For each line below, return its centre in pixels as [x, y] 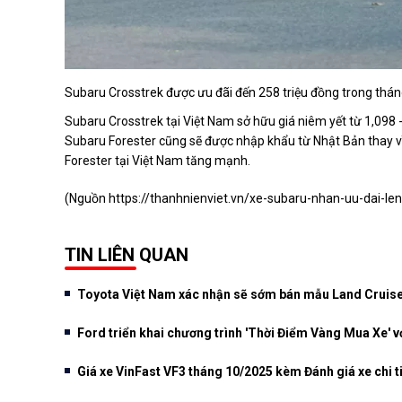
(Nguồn [87, 198]
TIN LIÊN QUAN [127, 254]
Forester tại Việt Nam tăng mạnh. [157, 160]
